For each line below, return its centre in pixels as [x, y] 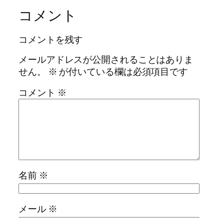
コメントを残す [51, 40]
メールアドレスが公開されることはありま [106, 59]
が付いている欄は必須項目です [123, 71]
